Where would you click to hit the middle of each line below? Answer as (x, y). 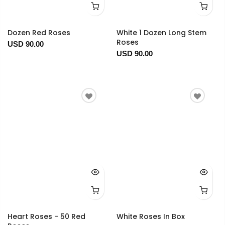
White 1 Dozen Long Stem (161, 33)
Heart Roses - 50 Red (46, 217)
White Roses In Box (150, 217)
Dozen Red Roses (39, 33)
